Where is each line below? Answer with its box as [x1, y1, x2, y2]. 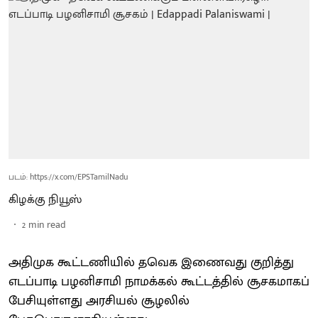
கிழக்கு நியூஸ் [9, 190, 82, 209]
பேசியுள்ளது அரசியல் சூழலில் [9, 290, 190, 312]
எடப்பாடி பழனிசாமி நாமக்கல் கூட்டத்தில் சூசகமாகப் [9, 270, 309, 292]
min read [28, 216, 66, 233]
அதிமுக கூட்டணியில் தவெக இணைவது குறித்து [9, 251, 294, 273]
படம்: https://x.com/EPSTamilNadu [9, 169, 128, 184]
